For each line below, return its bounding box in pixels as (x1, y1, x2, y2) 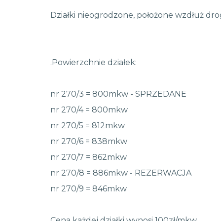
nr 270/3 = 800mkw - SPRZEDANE (50, 89, 186, 99)
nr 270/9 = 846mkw (50, 184, 127, 193)
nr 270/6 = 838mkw (50, 137, 127, 146)
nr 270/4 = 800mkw (50, 105, 128, 114)
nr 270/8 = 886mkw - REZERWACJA (50, 168, 191, 178)
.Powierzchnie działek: (50, 58, 137, 67)
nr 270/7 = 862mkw (50, 152, 127, 162)
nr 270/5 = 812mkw (50, 121, 125, 130)
